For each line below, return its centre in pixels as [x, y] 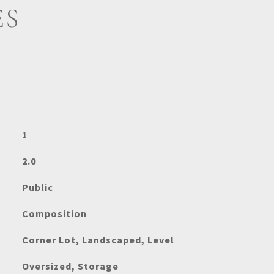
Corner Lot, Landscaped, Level [98, 240]
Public [37, 187]
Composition [54, 213]
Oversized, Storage [70, 266]
